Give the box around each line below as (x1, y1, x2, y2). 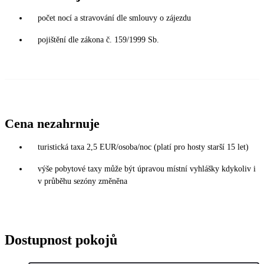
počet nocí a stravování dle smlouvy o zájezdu (38, 13, 191, 22)
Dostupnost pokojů (5, 232, 117, 247)
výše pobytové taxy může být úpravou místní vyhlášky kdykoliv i (38, 164, 256, 173)
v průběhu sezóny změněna (38, 176, 127, 186)
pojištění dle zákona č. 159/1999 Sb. (38, 35, 159, 44)
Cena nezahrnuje (5, 115, 100, 131)
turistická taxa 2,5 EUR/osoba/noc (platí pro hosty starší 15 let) (38, 142, 249, 151)
